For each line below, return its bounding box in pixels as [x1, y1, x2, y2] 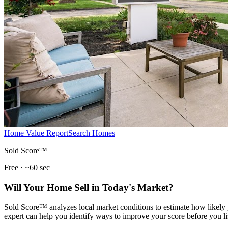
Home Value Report [4, 128, 68, 137]
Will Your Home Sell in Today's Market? [4, 182, 174, 193]
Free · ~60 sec [4, 163, 50, 172]
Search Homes [68, 128, 115, 137]
